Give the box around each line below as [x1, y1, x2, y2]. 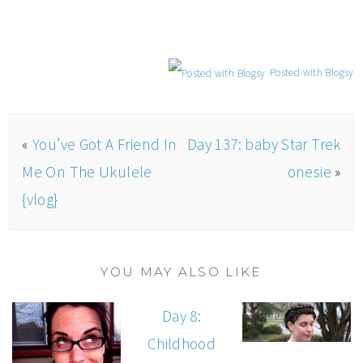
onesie [287, 162, 332, 182]
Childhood [147, 334, 216, 354]
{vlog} [22, 190, 58, 210]
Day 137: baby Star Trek [186, 135, 341, 155]
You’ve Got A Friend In [32, 135, 177, 155]
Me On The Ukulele [22, 162, 152, 182]
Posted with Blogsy [269, 66, 354, 80]
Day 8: [161, 306, 202, 327]
